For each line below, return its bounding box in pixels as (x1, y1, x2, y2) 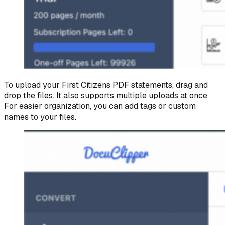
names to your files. (4, 111, 76, 122)
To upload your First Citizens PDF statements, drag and (4, 79, 208, 90)
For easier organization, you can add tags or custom (4, 100, 196, 111)
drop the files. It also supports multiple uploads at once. (4, 90, 209, 101)
